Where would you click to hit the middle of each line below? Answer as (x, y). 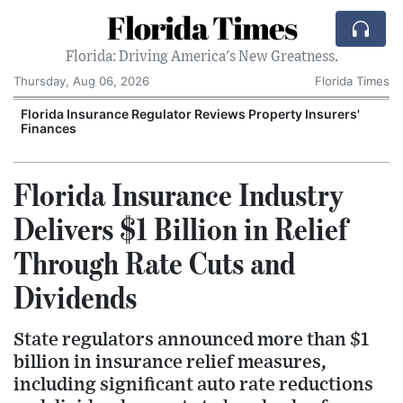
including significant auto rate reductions (193, 385)
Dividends (75, 297)
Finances (49, 128)
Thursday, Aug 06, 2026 (81, 81)
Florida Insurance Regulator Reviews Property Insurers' (190, 114)
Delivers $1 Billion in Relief (180, 228)
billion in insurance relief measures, (170, 362)
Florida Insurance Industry (179, 194)
